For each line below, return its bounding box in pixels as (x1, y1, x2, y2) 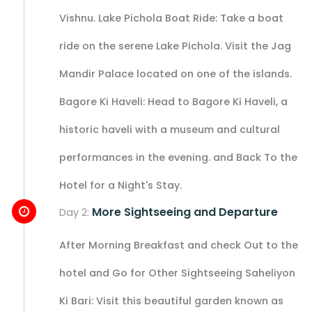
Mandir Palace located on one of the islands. (59, 66, 292, 81)
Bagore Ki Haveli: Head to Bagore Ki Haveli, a (59, 94, 288, 109)
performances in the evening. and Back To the (59, 150, 297, 164)
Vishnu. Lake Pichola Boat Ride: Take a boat (59, 10, 283, 25)
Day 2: (59, 205, 92, 219)
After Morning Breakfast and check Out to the (59, 237, 298, 252)
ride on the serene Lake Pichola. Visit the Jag (59, 38, 291, 53)
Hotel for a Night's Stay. (59, 178, 182, 192)
